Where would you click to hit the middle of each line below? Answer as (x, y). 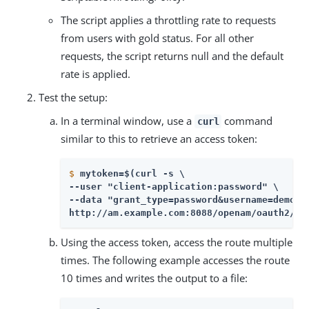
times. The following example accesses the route (175, 260)
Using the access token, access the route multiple (177, 242)
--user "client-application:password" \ (174, 186)
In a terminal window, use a (128, 120)
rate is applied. (96, 73)
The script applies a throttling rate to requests (168, 20)
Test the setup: (73, 97)
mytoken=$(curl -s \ (132, 173)
